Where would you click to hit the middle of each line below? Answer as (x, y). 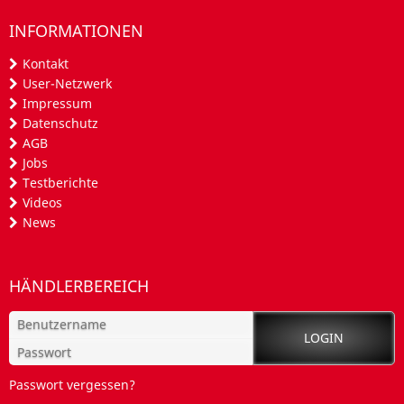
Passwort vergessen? (72, 384)
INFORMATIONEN (76, 30)
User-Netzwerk (67, 83)
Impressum (57, 103)
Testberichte (60, 182)
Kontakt (46, 63)
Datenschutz (60, 123)
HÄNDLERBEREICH (79, 285)
